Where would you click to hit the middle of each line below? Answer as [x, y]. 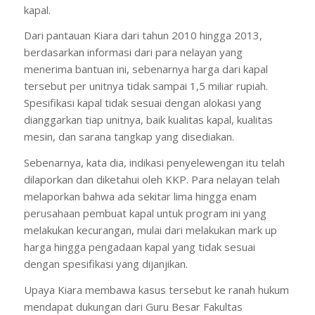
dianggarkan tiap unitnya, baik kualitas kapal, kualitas [148, 120]
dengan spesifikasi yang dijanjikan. [105, 264]
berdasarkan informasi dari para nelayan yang [133, 52]
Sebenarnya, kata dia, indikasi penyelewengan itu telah [154, 162]
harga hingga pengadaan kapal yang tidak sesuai [139, 247]
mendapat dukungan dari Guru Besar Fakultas [133, 306]
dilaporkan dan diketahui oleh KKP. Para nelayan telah [152, 179]
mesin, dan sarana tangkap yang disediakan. [129, 137]
